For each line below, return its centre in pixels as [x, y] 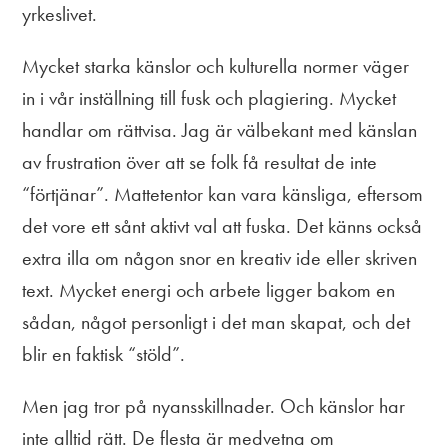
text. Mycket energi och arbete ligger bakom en [209, 289]
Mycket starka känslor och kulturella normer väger [216, 65]
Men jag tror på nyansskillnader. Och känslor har [214, 405]
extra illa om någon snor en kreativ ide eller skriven [220, 257]
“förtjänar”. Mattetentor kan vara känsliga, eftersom [223, 193]
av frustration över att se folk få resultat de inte [200, 161]
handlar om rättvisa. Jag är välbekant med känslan [220, 129]
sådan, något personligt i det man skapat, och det [216, 321]
